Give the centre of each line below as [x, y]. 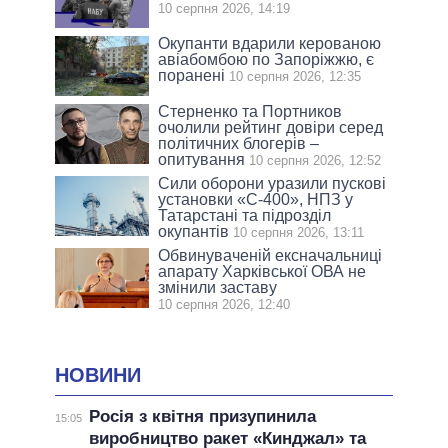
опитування [202, 160]
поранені [192, 76]
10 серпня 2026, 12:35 [295, 77]
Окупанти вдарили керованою [270, 44]
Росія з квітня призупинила [202, 416]
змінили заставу [218, 288]
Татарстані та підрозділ [245, 216]
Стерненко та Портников [250, 112]
